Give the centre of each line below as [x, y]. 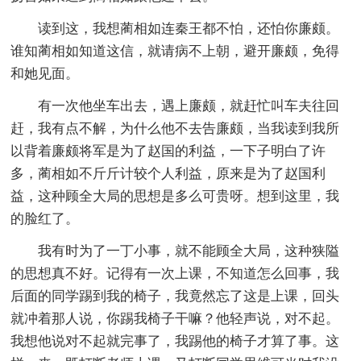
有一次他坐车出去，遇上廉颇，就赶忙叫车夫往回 [189, 106]
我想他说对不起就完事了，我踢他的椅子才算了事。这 [175, 341]
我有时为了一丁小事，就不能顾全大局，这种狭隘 [189, 251]
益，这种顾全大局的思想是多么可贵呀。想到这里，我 [175, 196]
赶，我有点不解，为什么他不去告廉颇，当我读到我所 [175, 128]
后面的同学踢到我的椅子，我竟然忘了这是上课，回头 [175, 296]
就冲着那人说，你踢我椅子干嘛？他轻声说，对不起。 [175, 318]
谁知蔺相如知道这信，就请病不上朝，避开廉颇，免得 [175, 51]
